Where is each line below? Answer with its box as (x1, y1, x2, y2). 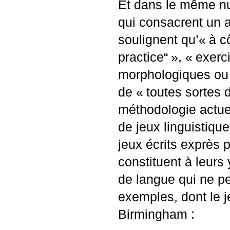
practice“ (118, 50, 168, 64)
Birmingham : (118, 207, 195, 221)
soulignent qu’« (118, 33, 206, 47)
